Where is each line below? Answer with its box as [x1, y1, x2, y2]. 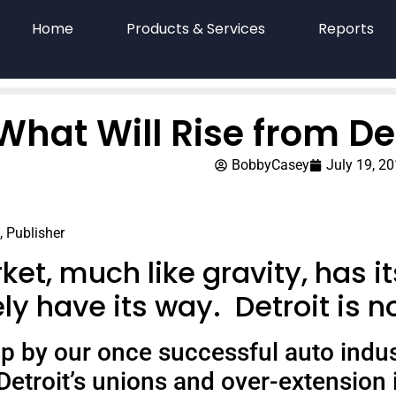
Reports [317, 19, 374, 39]
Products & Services [126, 19, 265, 39]
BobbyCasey [232, 156, 310, 173]
